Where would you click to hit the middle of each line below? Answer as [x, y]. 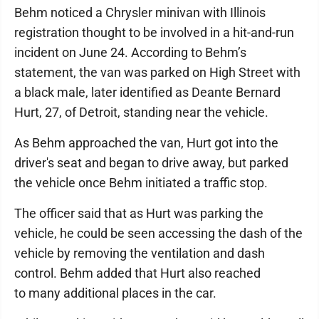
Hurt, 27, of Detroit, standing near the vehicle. [143, 112]
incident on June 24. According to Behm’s [130, 52]
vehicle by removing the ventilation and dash [140, 253]
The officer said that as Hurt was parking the [139, 213]
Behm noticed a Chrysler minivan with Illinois [140, 12]
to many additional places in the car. [117, 293]
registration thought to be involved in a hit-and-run [154, 32]
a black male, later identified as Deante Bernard [147, 92]
